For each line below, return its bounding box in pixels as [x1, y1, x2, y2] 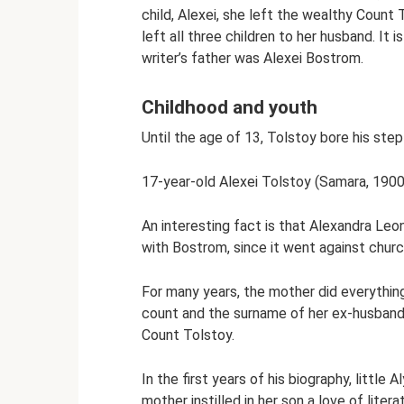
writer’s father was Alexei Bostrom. [142, 50, 363, 67]
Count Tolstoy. [142, 326, 234, 344]
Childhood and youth [142, 96, 317, 119]
